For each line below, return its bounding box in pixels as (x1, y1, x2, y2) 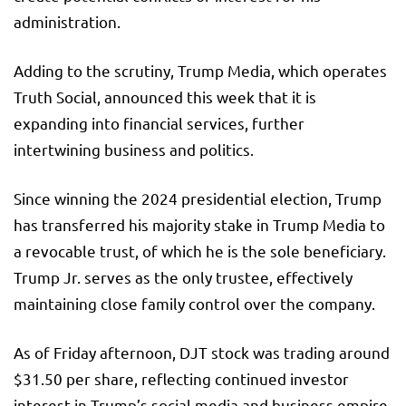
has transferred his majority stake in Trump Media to (14, 215, 385, 235)
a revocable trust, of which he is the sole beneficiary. (14, 241, 386, 261)
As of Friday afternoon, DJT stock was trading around (14, 343, 390, 362)
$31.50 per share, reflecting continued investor (14, 369, 349, 389)
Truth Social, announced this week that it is (14, 87, 316, 107)
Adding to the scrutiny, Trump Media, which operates (14, 61, 387, 81)
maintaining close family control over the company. (14, 294, 375, 314)
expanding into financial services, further (14, 113, 304, 133)
